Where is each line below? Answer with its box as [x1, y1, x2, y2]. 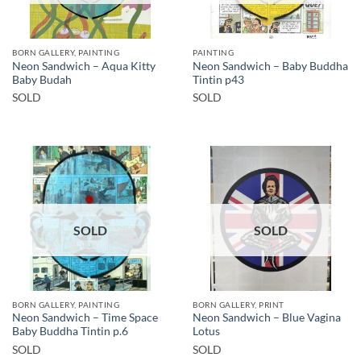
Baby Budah [12, 73, 72, 86]
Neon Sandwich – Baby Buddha [193, 59, 348, 73]
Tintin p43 [193, 73, 244, 86]
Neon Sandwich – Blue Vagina [193, 311, 341, 325]
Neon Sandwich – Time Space [12, 311, 158, 325]
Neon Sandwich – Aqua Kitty [12, 59, 156, 73]
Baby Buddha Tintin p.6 [12, 325, 128, 338]
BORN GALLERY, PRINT [193, 299, 284, 309]
